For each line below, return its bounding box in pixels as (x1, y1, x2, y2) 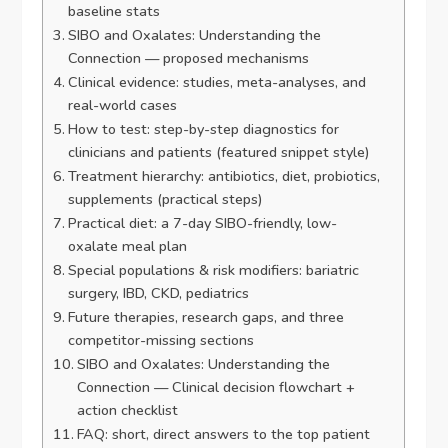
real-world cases (68, 95, 178, 116)
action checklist (77, 400, 179, 421)
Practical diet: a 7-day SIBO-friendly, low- (68, 213, 338, 234)
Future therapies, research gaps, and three (68, 307, 345, 328)
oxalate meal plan (68, 236, 188, 257)
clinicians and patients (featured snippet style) (68, 142, 371, 163)
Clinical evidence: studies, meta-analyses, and (68, 72, 367, 93)
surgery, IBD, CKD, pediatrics (68, 283, 250, 304)
